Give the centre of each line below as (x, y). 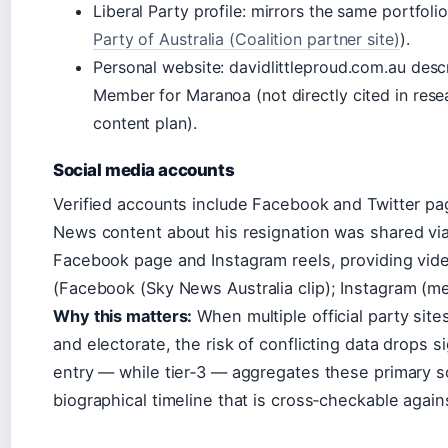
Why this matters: (123, 315)
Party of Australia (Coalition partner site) (246, 38)
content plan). (145, 122)
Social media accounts (144, 169)
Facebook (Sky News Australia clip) (194, 287)
